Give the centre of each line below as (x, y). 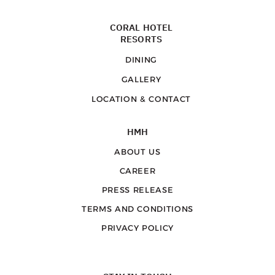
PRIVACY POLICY (137, 228)
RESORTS (141, 39)
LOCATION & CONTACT (141, 99)
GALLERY (141, 79)
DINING (141, 59)
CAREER (137, 171)
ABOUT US (137, 152)
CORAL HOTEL (141, 27)
